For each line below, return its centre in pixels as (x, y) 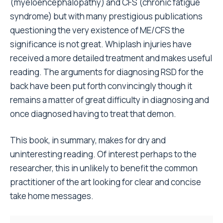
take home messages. (52, 196)
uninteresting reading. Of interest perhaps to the (103, 154)
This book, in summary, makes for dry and (88, 140)
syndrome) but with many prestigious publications (106, 16)
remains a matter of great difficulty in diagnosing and (110, 100)
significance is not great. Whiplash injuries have (101, 44)
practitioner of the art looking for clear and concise (106, 182)
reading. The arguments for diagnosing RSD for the (107, 72)
